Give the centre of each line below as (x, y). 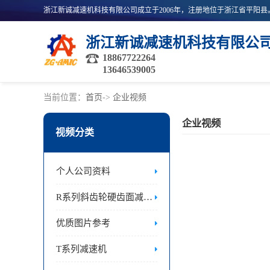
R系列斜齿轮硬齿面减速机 (148, 197)
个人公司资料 (83, 171)
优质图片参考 (83, 223)
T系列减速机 (81, 249)
